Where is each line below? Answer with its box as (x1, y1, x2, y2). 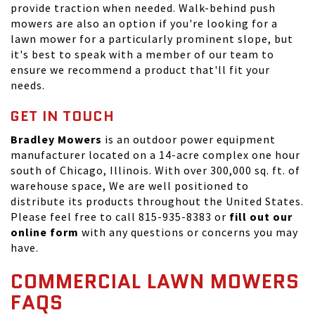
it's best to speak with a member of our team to (11, 47, 274, 61)
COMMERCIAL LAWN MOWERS (11, 267, 300, 295)
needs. (11, 78, 45, 92)
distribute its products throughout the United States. (11, 194, 304, 208)
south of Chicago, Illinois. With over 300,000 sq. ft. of (11, 163, 300, 177)
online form (11, 225, 79, 239)
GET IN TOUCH (11, 106, 115, 126)
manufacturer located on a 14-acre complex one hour (11, 148, 300, 162)
